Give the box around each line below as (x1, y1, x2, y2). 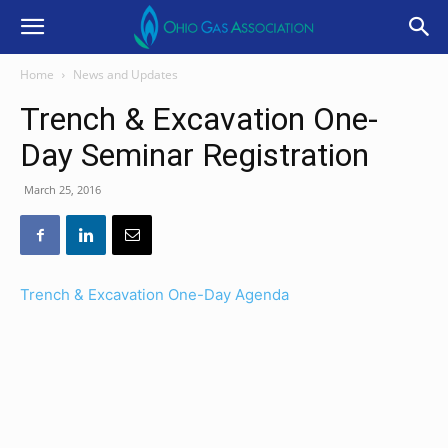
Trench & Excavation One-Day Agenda (20, 285, 289, 304)
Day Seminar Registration (20, 136, 369, 174)
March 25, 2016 (24, 182, 101, 197)
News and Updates (73, 66, 178, 83)
